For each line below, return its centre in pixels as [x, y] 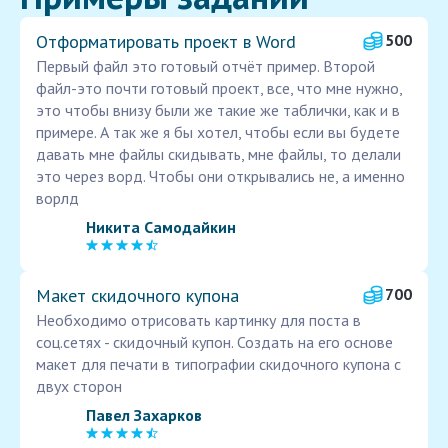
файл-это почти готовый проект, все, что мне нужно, [219, 88]
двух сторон [79, 386]
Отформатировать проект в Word [166, 42]
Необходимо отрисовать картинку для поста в [198, 320]
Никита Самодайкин [161, 226]
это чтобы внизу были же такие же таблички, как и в [218, 110]
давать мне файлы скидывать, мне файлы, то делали [218, 154]
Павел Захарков [144, 414]
